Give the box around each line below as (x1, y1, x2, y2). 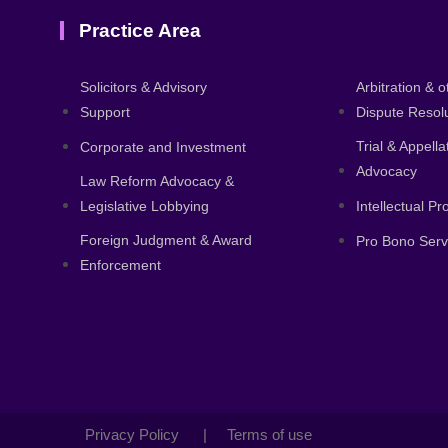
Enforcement (80, 257, 161, 273)
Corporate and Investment (80, 139, 246, 155)
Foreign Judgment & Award (80, 232, 252, 248)
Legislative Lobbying (80, 198, 209, 214)
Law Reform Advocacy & (80, 173, 234, 189)
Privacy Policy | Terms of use (85, 426, 312, 443)
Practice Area (79, 20, 201, 41)
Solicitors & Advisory (80, 79, 207, 95)
